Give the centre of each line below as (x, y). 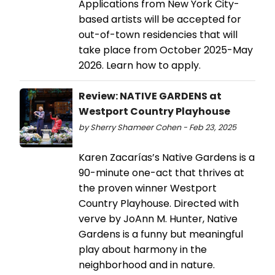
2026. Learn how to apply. (140, 65)
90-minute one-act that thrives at (161, 172)
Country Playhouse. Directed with (159, 203)
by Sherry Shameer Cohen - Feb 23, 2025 (157, 127)
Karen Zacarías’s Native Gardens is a (167, 157)
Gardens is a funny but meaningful (161, 234)
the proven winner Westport (148, 188)
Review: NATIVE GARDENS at (150, 96)
